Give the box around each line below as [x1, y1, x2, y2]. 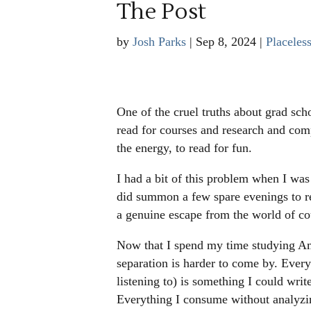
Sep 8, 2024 [195, 35, 256, 49]
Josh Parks [132, 35, 186, 49]
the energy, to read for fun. [116, 141, 255, 155]
